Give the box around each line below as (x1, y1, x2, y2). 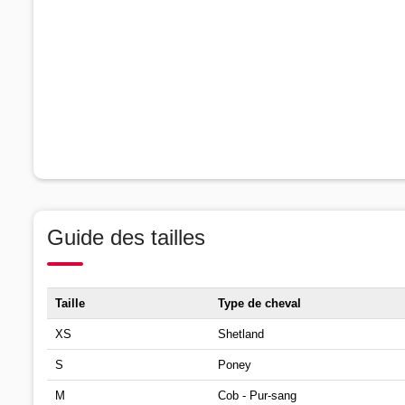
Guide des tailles (47, 224, 205, 250)
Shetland (218, 326, 264, 341)
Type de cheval (218, 296, 301, 310)
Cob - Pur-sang (218, 388, 297, 402)
